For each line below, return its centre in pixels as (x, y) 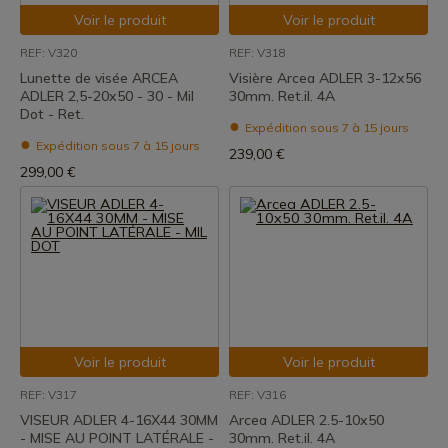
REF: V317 (48, 394)
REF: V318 (257, 52)
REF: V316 (257, 394)
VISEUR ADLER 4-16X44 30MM (119, 420)
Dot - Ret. (52, 114)
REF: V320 (48, 52)
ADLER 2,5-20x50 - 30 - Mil (107, 96)
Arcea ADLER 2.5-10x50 (306, 420)
